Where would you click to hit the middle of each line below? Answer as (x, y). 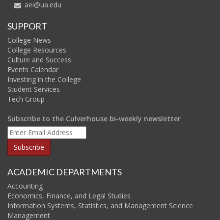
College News (29, 40)
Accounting (25, 186)
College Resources (37, 50)
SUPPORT (27, 26)
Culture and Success (39, 59)
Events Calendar (33, 69)
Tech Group (26, 99)
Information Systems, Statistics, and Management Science (100, 205)
